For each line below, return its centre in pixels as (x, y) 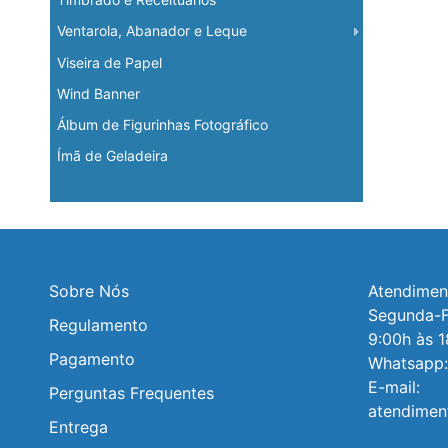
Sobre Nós (88, 291)
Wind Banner (98, 94)
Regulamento (98, 325)
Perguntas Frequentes (131, 393)
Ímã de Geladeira (112, 156)
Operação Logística (117, 187)
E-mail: (393, 387)
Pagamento (91, 359)
